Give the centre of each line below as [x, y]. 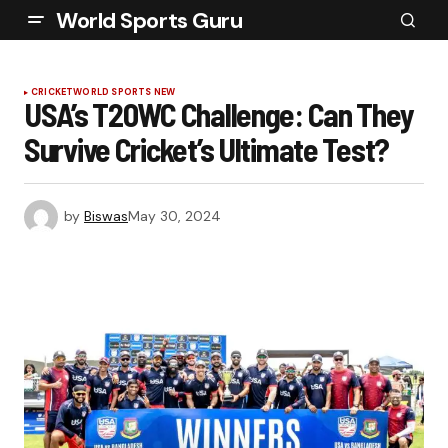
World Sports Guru [149, 20]
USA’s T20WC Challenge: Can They [219, 114]
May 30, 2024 [174, 215]
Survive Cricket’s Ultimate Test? [207, 149]
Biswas [106, 215]
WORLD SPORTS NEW [124, 92]
